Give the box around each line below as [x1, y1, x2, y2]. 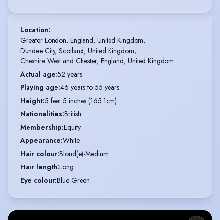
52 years [57, 69, 82, 79]
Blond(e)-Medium [59, 148, 109, 159]
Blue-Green [57, 175, 90, 185]
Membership [20, 122, 62, 132]
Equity [64, 122, 81, 132]
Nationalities [20, 109, 62, 119]
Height [20, 95, 43, 106]
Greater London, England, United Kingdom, [20, 35, 145, 45]
